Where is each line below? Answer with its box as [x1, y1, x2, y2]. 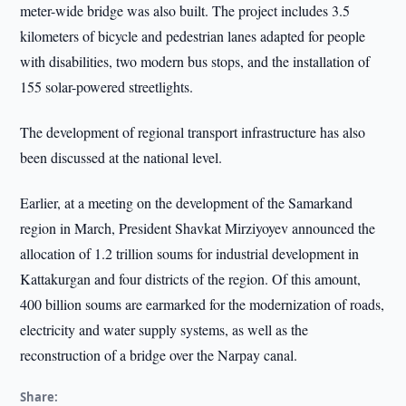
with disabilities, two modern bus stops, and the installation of [20, 52, 371, 71]
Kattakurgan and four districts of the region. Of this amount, [20, 269, 362, 288]
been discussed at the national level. [20, 148, 223, 167]
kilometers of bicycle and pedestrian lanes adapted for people [20, 26, 366, 45]
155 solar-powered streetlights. [20, 77, 194, 96]
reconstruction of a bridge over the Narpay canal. [20, 345, 298, 364]
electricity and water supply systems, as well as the [20, 320, 309, 339]
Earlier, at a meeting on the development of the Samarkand [20, 193, 353, 212]
